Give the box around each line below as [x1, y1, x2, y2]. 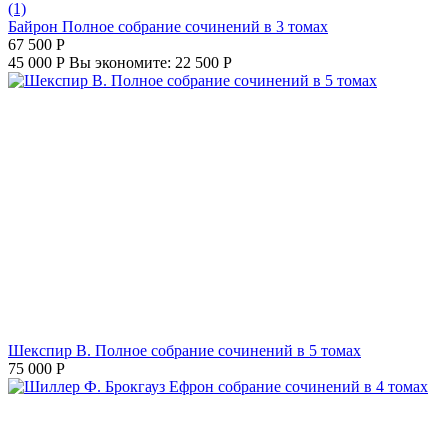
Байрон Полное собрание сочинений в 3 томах [8, 18, 328, 36]
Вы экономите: [69, 54, 175, 72]
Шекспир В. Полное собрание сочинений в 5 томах [8, 342, 361, 360]
